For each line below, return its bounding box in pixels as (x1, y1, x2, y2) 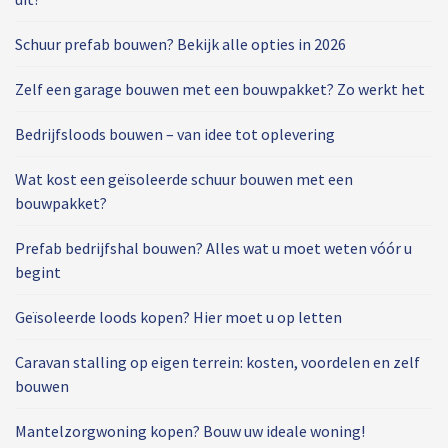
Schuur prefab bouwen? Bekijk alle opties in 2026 (15, 34, 346, 55)
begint (15, 262, 61, 283)
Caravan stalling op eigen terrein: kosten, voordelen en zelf (15, 352, 420, 373)
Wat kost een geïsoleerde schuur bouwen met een (15, 169, 353, 190)
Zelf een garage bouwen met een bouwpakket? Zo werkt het (15, 79, 425, 100)
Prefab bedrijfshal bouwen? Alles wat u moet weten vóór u (15, 238, 412, 259)
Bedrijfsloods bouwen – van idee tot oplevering (15, 124, 335, 145)
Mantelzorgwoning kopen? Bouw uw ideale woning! (15, 421, 365, 442)
